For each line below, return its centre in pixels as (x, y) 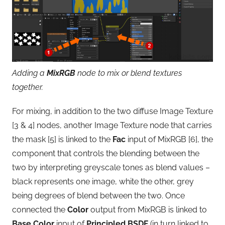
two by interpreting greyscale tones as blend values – (111, 167)
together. (28, 87)
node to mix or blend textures (129, 73)
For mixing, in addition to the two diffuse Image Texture (113, 111)
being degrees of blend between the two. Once (98, 195)
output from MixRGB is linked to (148, 209)
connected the (40, 209)
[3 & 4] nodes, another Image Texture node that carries (112, 125)
